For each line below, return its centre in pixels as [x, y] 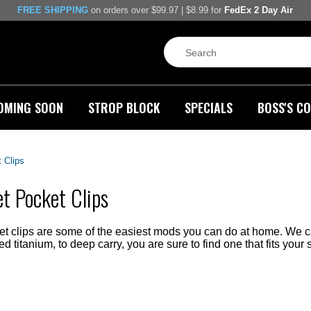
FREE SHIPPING [53, 10]
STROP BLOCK [124, 107]
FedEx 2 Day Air [259, 10]
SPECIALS [209, 107]
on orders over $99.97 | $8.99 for [156, 10]
